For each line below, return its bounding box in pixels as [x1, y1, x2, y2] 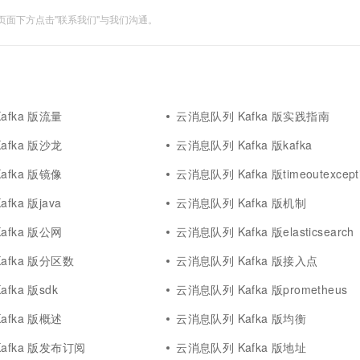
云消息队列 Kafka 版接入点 [176, 252, 318, 268]
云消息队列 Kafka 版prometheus [176, 281, 348, 297]
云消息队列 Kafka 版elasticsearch [176, 223, 354, 239]
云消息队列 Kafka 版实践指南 [176, 108, 330, 124]
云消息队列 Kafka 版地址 [176, 339, 307, 355]
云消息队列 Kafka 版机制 [176, 194, 307, 211]
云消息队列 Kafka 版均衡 [176, 310, 307, 326]
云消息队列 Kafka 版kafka [176, 137, 313, 153]
